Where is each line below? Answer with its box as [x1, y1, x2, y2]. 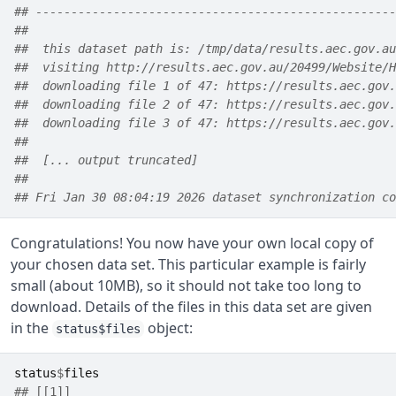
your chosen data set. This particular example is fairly [11, 255, 366, 274]
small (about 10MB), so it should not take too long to [11, 276, 362, 295]
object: [144, 318, 193, 338]
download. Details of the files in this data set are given [11, 297, 372, 316]
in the [11, 318, 52, 338]
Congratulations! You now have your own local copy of [11, 233, 374, 253]
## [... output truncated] [14, 153, 205, 167]
